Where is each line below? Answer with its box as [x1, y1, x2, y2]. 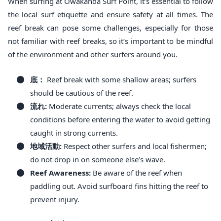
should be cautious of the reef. [30, 87, 133, 98]
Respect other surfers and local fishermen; [62, 141, 207, 151]
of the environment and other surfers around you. [8, 49, 178, 59]
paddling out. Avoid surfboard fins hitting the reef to [30, 181, 208, 191]
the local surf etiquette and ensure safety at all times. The [8, 9, 213, 19]
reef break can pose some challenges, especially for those [8, 22, 213, 33]
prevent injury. [30, 194, 79, 204]
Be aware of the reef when [91, 167, 182, 178]
